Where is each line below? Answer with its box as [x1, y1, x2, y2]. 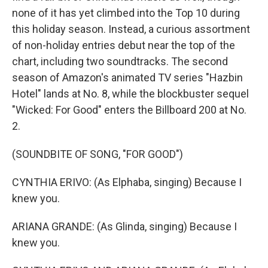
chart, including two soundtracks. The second [12, 55, 228, 68]
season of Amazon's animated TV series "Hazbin [12, 71, 243, 84]
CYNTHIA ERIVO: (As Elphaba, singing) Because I [12, 176, 242, 188]
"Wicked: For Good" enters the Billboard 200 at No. [12, 103, 246, 116]
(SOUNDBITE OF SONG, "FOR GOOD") [12, 148, 183, 160]
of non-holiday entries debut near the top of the [12, 39, 235, 51]
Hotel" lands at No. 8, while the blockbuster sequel [12, 87, 249, 100]
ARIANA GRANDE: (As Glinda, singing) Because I [12, 220, 237, 233]
